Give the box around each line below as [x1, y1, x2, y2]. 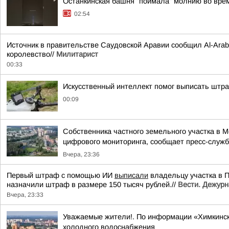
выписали [114, 171, 148, 179]
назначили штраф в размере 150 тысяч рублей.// [7, 180, 178, 189]
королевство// [7, 50, 56, 58]
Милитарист [56, 50, 98, 58]
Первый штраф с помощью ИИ [7, 171, 114, 179]
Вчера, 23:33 [7, 191, 43, 198]
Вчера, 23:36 [63, 151, 100, 158]
